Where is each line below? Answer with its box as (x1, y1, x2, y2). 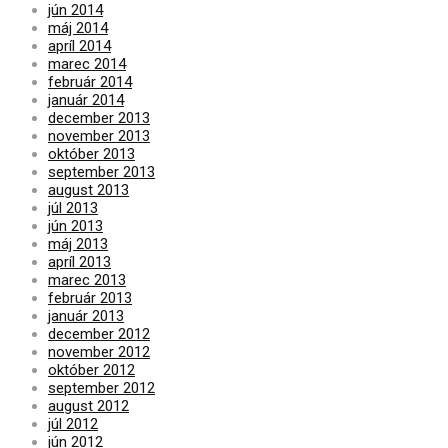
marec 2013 (48, 270, 126, 289)
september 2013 (48, 162, 155, 181)
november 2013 (48, 126, 150, 145)
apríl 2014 (48, 36, 111, 55)
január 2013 (48, 306, 124, 325)
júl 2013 (48, 198, 98, 217)
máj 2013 (48, 234, 108, 253)
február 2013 (48, 288, 132, 307)
